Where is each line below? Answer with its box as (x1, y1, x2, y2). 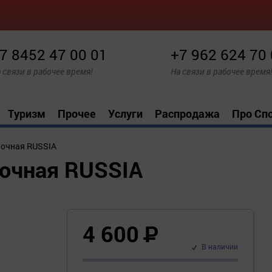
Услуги (108, 106, 143, 121)
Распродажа (155, 106, 220, 121)
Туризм (8, 106, 46, 121)
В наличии (201, 242, 238, 252)
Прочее (58, 106, 96, 121)
